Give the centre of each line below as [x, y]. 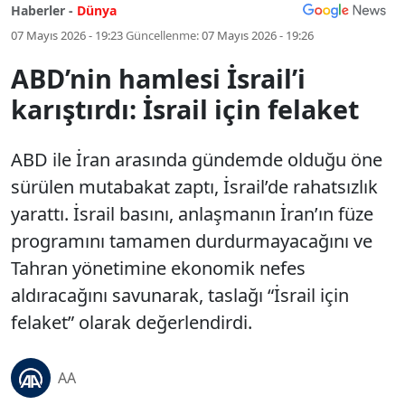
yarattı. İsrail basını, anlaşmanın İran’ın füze [192, 214]
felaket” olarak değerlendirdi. [132, 322]
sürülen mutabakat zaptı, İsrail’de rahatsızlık [194, 187]
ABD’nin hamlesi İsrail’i [158, 78]
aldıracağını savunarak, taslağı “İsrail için [180, 295]
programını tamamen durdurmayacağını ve [192, 241]
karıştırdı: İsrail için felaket [185, 109]
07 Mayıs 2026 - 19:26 [258, 35]
